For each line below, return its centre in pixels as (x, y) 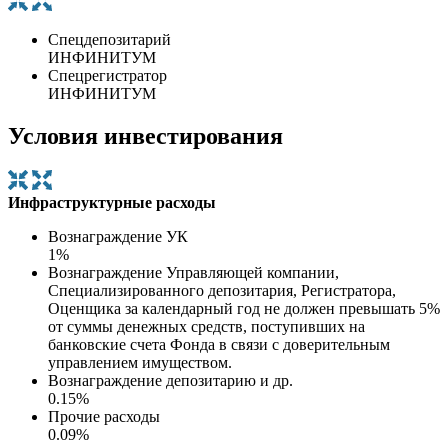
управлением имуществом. (140, 362)
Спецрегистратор (107, 75)
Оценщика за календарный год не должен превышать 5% (244, 308)
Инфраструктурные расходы (112, 202)
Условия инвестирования (145, 135)
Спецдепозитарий (109, 39)
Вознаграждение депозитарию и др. (170, 380)
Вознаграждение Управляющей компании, (193, 272)
